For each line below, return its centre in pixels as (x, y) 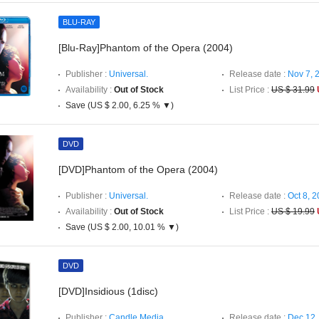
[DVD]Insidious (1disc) (108, 291)
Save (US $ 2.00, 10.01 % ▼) (122, 227)
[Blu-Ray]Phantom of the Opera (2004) (146, 48)
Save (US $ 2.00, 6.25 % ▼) (120, 105)
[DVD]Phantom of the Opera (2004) (138, 169)
